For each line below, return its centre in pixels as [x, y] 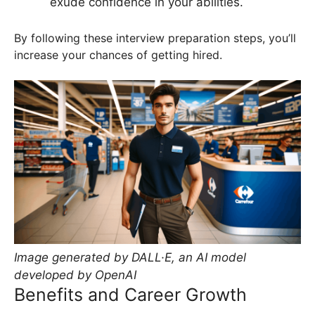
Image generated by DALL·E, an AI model [130, 257]
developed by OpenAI [75, 275]
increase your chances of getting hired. [118, 54]
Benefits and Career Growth [130, 294]
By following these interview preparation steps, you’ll [155, 38]
